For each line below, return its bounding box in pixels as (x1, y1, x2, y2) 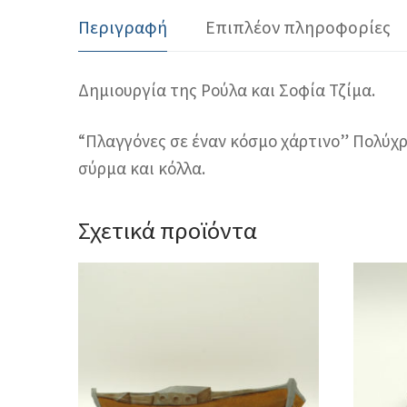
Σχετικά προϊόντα (78, 215, 257, 246)
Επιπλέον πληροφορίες (205, 15, 391, 38)
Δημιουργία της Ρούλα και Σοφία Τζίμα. (78, 78, 375, 101)
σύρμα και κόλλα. (78, 157, 205, 180)
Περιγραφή (78, 15, 167, 38)
